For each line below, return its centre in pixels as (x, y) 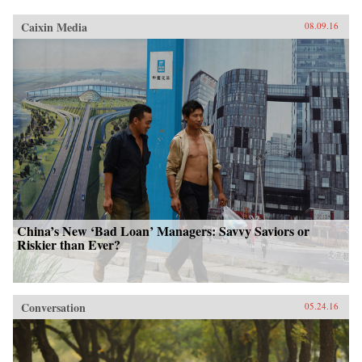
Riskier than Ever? (69, 245)
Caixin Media (54, 27)
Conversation (53, 308)
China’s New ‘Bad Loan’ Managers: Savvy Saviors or (163, 231)
